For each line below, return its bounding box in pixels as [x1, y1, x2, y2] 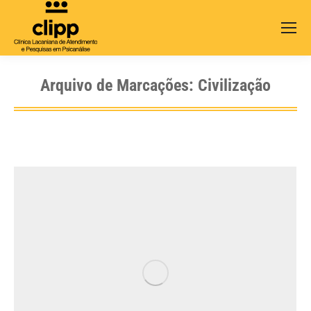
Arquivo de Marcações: [40, 75, 198, 95]
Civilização [198, 75, 271, 95]
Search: [266, 32, 308, 47]
